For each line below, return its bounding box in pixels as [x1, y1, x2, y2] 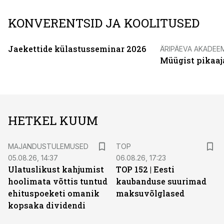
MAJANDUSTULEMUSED [8, 142, 88, 150]
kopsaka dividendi [8, 200, 85, 210]
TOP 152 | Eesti [116, 164, 174, 174]
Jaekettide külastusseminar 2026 [8, 43, 146, 54]
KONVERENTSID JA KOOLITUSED [8, 15, 199, 31]
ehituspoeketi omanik [8, 188, 99, 198]
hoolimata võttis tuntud [8, 176, 107, 186]
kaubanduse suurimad [116, 176, 206, 186]
